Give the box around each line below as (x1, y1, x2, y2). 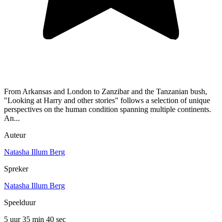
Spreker (4, 165, 28, 173)
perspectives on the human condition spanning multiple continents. (4, 105, 211, 114)
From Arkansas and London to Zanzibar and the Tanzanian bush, (4, 87, 207, 96)
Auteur (4, 131, 26, 140)
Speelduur (4, 198, 36, 207)
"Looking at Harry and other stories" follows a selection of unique (4, 96, 210, 105)
